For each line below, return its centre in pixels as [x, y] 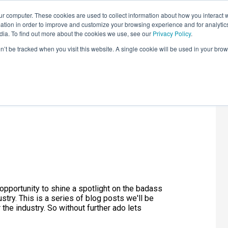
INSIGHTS [158, 22]
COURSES [112, 22]
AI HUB [200, 22]
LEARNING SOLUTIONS [46, 22]
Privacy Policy [172, 33]
